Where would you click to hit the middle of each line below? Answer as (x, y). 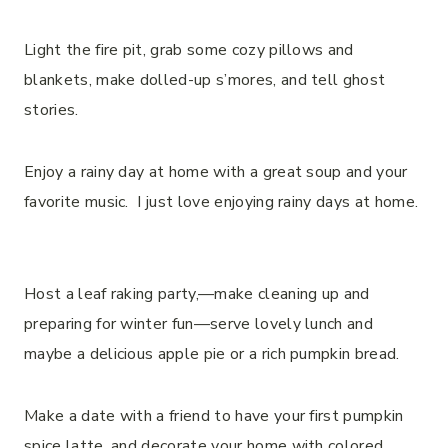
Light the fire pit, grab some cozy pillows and (189, 49)
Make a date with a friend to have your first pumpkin (214, 415)
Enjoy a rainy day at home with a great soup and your (216, 171)
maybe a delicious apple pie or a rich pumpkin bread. (212, 353)
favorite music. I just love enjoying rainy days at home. (221, 201)
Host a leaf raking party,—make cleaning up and (197, 293)
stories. (51, 109)
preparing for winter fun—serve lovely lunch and (199, 323)
